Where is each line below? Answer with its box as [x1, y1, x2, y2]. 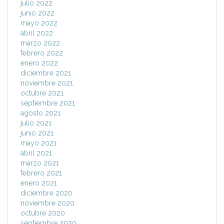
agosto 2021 [20, 109, 60, 117]
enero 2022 [20, 59, 58, 67]
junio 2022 [20, 9, 54, 17]
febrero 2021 [20, 169, 62, 177]
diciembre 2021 [20, 69, 71, 77]
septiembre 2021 [20, 99, 75, 107]
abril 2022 [20, 29, 53, 37]
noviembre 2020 [20, 199, 74, 207]
